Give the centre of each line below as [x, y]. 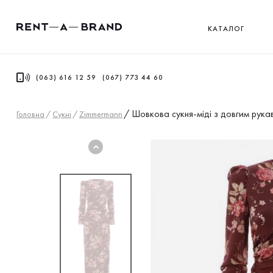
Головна [30, 114]
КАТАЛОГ [226, 28]
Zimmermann [101, 114]
